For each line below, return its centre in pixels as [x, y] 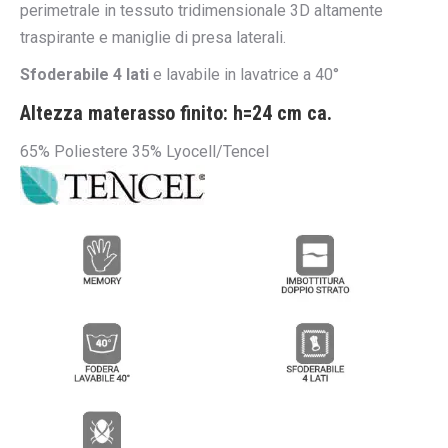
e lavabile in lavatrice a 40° [244, 74]
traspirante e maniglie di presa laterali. [153, 37]
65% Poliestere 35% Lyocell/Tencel [144, 151]
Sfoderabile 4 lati [84, 74]
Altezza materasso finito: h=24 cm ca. [176, 113]
